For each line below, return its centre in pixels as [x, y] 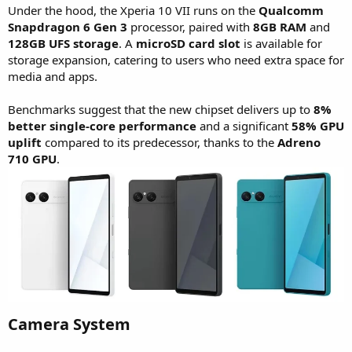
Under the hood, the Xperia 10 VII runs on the [133, 11]
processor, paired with [190, 27]
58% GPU [318, 126]
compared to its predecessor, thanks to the [159, 143]
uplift [25, 143]
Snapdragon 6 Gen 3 [68, 27]
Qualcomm [291, 11]
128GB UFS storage [63, 44]
